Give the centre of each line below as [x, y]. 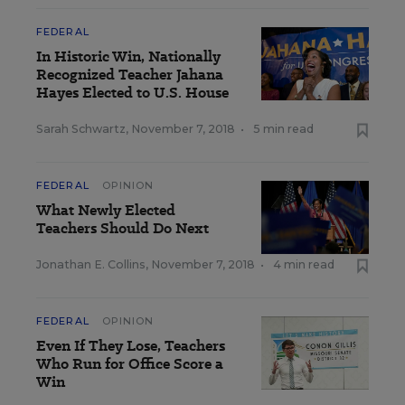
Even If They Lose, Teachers [131, 345]
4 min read [304, 264]
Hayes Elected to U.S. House [132, 92]
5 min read [283, 128]
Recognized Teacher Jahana [130, 74]
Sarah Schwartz [81, 128]
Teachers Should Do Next [122, 228]
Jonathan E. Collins [91, 264]
